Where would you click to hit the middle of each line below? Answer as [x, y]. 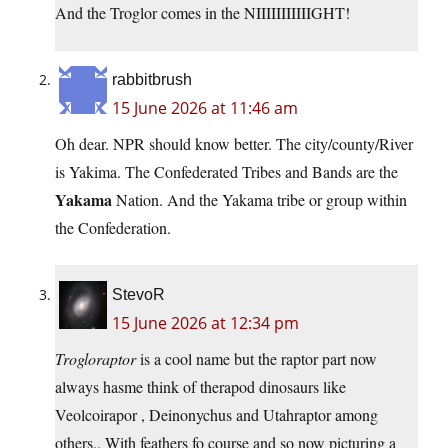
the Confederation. [113, 227]
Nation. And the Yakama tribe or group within [259, 199]
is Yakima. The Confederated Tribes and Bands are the [226, 171]
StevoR [138, 294]
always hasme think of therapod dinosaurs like [200, 386]
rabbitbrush [152, 79]
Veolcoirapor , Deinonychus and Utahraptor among [216, 414]
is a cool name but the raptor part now [256, 358]
